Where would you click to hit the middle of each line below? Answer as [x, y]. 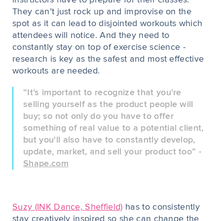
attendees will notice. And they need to [91, 36]
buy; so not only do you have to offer [98, 116]
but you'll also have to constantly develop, [109, 140]
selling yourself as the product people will [108, 105]
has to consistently [161, 207]
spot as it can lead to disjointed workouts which [108, 24]
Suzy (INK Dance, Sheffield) [68, 207]
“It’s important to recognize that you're [102, 93]
